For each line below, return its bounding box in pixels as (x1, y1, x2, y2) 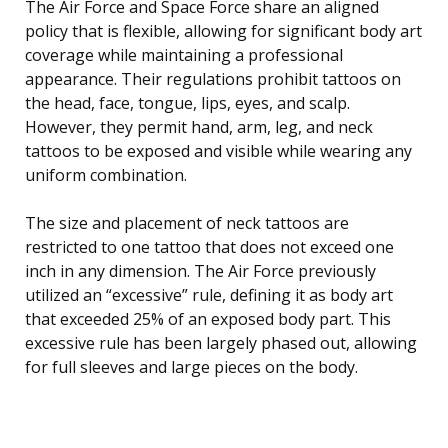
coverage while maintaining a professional (25, 44, 343, 67)
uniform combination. (25, 164, 187, 187)
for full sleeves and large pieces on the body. (25, 356, 358, 379)
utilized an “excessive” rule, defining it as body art (25, 284, 393, 307)
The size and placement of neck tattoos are (25, 212, 349, 235)
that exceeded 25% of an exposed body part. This (25, 308, 391, 331)
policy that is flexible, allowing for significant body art (25, 20, 422, 43)
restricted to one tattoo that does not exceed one (25, 236, 394, 259)
